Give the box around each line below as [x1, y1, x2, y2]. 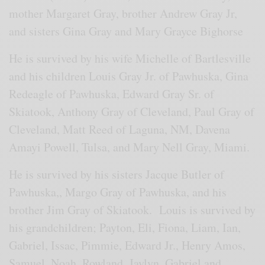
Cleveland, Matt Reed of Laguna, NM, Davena [9, 121, 231, 138]
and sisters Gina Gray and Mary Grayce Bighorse [9, 23, 244, 40]
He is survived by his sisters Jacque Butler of [9, 166, 225, 183]
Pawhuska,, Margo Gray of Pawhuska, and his [9, 184, 227, 201]
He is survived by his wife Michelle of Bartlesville [9, 50, 251, 67]
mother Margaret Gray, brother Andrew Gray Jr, [9, 5, 238, 22]
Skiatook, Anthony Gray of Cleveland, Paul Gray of [9, 104, 255, 120]
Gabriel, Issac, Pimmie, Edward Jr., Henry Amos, [9, 237, 246, 254]
